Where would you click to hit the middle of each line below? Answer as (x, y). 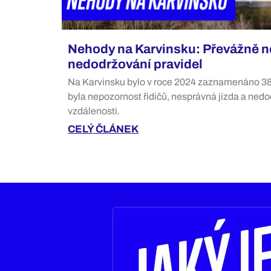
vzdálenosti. (94, 111)
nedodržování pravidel (135, 64)
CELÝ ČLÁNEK (103, 129)
